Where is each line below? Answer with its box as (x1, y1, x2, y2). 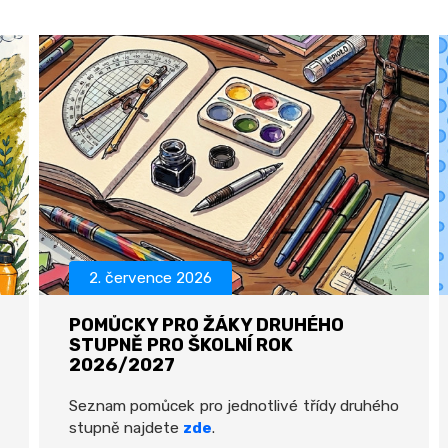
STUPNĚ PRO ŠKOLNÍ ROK (69, 334, 293, 356)
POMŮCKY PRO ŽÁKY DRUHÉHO (69, 314, 344, 336)
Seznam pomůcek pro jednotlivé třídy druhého (69, 397, 399, 415)
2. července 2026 (89, 269, 212, 287)
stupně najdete (69, 419, 179, 437)
